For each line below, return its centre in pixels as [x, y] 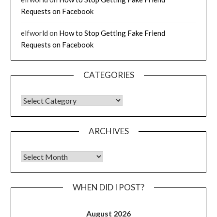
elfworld [35, 33]
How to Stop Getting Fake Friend [112, 33]
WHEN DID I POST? [108, 187]
